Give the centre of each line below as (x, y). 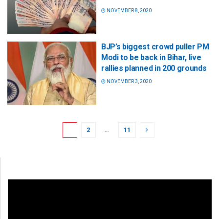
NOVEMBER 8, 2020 (129, 11)
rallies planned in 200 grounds (154, 68)
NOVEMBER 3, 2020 (129, 82)
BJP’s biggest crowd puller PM (155, 47)
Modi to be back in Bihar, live (151, 58)
